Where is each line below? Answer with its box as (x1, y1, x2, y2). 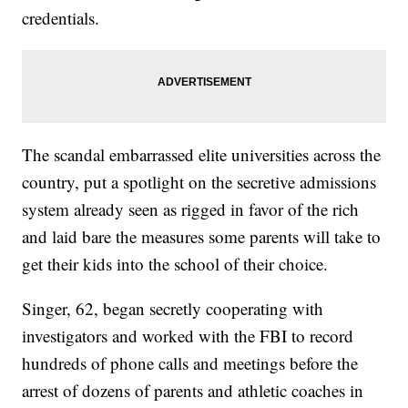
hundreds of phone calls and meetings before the (22, 352, 359, 375)
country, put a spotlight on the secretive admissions (22, 170, 377, 194)
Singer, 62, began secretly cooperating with (22, 297, 324, 321)
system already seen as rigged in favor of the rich (22, 198, 360, 221)
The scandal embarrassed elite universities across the (22, 143, 382, 167)
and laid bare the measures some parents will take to (22, 225, 382, 249)
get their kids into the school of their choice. (22, 252, 329, 276)
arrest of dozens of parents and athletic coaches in (22, 379, 364, 403)
